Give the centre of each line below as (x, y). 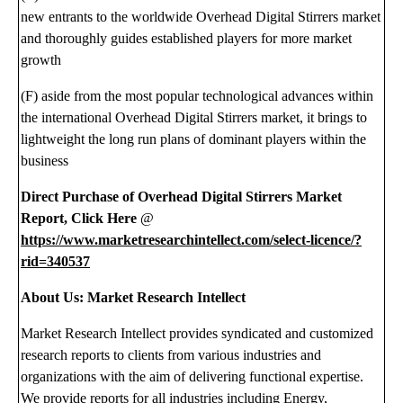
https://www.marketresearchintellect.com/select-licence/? (192, 240)
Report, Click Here (79, 219)
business (45, 161)
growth (41, 60)
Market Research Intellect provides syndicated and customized (197, 334)
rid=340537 (56, 262)
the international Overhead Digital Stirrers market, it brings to (194, 118)
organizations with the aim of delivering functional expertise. (193, 377)
